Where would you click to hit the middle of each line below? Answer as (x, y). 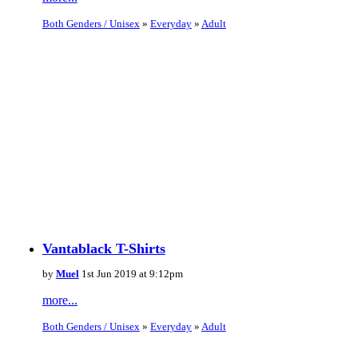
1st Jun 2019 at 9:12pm (131, 274)
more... (60, 300)
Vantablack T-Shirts (103, 249)
